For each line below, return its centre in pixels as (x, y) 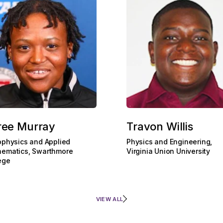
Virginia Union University (168, 151)
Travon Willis (160, 126)
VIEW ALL (110, 199)
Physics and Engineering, (169, 142)
